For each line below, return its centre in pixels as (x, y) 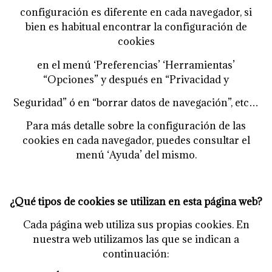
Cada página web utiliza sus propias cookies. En (136, 225)
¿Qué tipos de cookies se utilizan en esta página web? (136, 202)
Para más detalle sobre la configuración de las (136, 126)
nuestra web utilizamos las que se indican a (136, 240)
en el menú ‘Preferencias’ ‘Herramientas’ (136, 65)
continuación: (136, 254)
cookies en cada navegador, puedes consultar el (136, 141)
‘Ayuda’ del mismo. (151, 155)
